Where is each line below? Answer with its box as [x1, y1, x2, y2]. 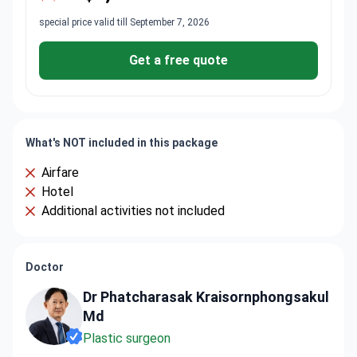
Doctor [25, 261, 64, 273]
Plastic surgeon [83, 331, 171, 346]
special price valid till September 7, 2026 [39, 17, 210, 28]
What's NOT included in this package [25, 136, 218, 149]
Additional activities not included [41, 203, 225, 218]
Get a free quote [129, 53, 228, 68]
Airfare [41, 165, 79, 180]
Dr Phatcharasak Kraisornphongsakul [83, 288, 329, 305]
